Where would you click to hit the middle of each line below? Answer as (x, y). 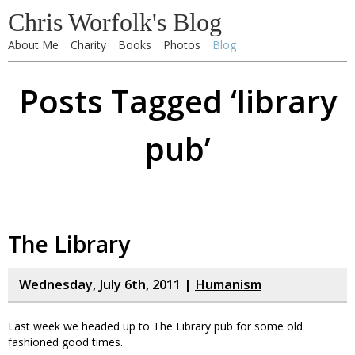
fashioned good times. (65, 342)
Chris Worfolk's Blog (115, 22)
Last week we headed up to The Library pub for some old (155, 326)
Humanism (228, 284)
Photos (182, 45)
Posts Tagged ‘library (177, 101)
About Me (33, 45)
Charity (88, 45)
